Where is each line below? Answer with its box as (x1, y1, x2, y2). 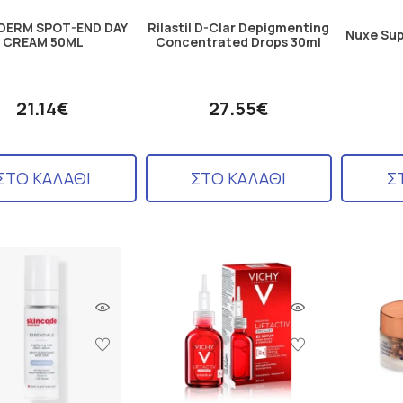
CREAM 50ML (2, 32, 84, 50)
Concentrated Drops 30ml (156, 32, 322, 50)
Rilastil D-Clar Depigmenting (148, 18, 330, 36)
